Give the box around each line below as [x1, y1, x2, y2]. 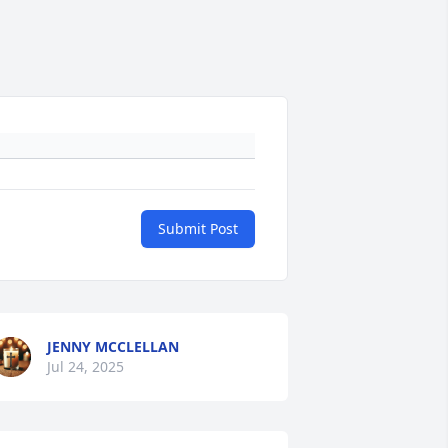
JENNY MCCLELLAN [46, 337, 179, 356]
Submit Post [158, 219, 238, 238]
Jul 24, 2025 [46, 357, 124, 376]
